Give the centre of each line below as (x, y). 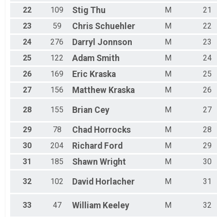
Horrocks (112, 130)
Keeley (116, 206)
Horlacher (115, 182)
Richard (87, 146)
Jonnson (115, 42)
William (86, 206)
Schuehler (115, 26)
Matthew (89, 90)
